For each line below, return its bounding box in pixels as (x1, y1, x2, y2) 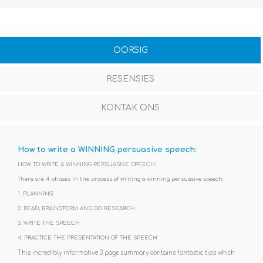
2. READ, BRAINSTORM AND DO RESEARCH (18, 205, 135, 212)
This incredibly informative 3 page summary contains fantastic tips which (18, 249, 235, 257)
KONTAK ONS (101, 103, 160, 113)
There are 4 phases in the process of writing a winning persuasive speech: (18, 176, 224, 183)
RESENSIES (106, 75, 154, 84)
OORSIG (113, 46, 148, 55)
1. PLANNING (18, 191, 53, 197)
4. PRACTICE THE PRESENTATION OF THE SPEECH (18, 235, 157, 241)
